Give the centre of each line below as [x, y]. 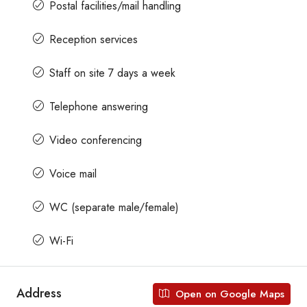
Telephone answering [99, 106]
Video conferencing [96, 140]
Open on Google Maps [228, 294]
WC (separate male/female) [114, 207]
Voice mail [73, 173]
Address [39, 294]
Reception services [94, 39]
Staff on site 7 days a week [112, 73]
